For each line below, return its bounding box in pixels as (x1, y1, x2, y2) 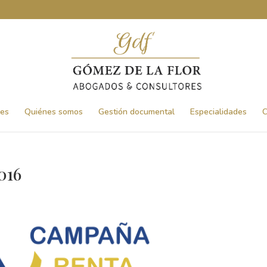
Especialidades (190, 106, 247, 117)
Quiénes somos (24, 106, 83, 117)
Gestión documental (98, 106, 175, 117)
